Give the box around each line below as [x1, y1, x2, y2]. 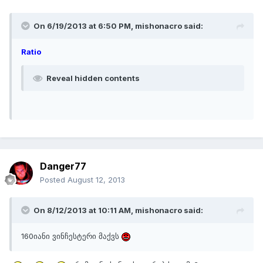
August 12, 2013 [68, 175, 125, 185]
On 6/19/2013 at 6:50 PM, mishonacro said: [33, 21, 203, 31]
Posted [40, 175, 68, 185]
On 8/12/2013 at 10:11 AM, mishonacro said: [33, 205, 203, 215]
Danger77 [40, 160, 86, 173]
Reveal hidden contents [46, 73, 140, 83]
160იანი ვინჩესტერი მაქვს [21, 231, 122, 241]
